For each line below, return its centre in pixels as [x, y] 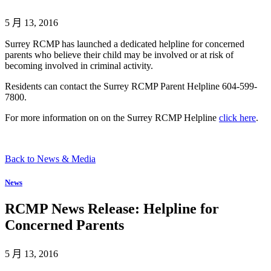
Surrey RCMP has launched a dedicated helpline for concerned [125, 44]
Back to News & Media [50, 159]
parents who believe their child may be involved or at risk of [119, 55]
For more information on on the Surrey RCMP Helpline [112, 118]
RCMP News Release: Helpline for [112, 209]
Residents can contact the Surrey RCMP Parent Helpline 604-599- [131, 87]
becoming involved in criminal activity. [79, 66]
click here [237, 118]
